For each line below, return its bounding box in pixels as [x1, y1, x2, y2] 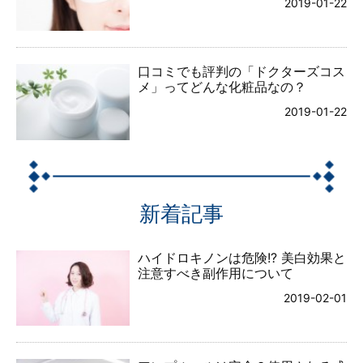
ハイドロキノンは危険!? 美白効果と [138, 249, 346, 266]
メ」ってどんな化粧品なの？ [138, 79, 306, 96]
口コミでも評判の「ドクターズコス [138, 63, 345, 80]
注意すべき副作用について [138, 264, 293, 281]
